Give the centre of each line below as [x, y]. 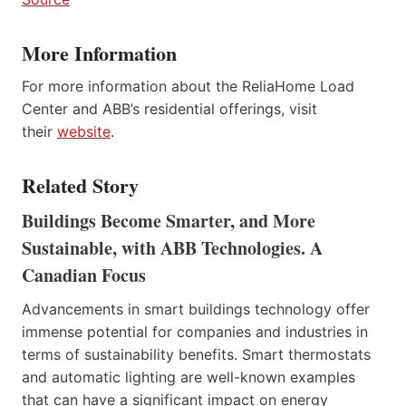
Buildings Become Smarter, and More [169, 220]
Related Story [80, 185]
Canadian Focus [84, 275]
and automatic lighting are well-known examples [188, 377]
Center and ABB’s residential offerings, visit [169, 108]
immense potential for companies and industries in [195, 331]
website [84, 131]
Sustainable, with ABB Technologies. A [172, 247]
